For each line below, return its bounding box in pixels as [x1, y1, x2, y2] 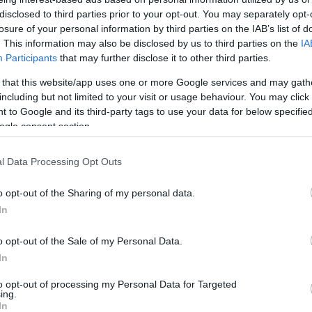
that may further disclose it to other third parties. [57, 52, 271, 63]
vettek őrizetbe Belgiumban [19, 20, 242, 43]
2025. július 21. [19, 77, 101, 95]
